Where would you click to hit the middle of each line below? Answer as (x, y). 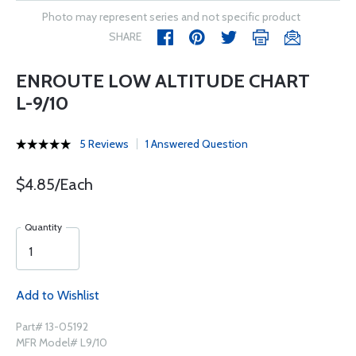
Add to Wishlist (58, 295)
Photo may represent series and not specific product (171, 17)
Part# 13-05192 (52, 327)
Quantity (43, 227)
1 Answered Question (197, 144)
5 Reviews (104, 144)
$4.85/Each (54, 184)
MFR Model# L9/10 (62, 342)
